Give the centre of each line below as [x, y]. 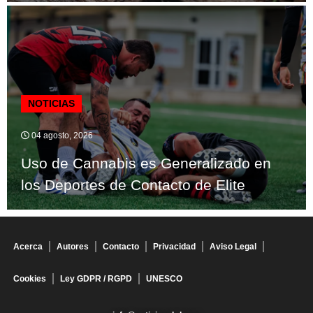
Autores [73, 246]
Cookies [30, 278]
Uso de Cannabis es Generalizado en [146, 163]
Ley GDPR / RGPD [96, 278]
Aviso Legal [233, 246]
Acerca [28, 246]
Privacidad [174, 246]
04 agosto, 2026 [61, 135]
